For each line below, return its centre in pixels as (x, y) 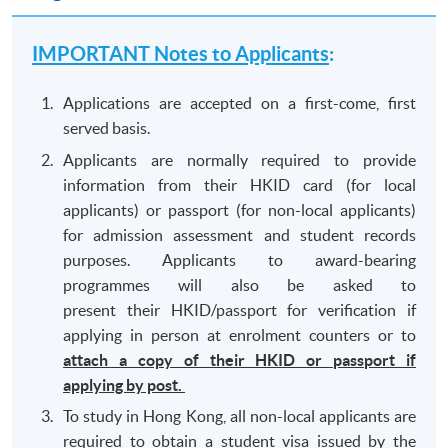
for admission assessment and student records (239, 234)
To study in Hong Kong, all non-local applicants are (239, 415)
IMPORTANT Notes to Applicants (181, 54)
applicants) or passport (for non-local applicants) (239, 209)
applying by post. (124, 384)
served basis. (107, 128)
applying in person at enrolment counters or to (239, 334)
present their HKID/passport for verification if (239, 309)
